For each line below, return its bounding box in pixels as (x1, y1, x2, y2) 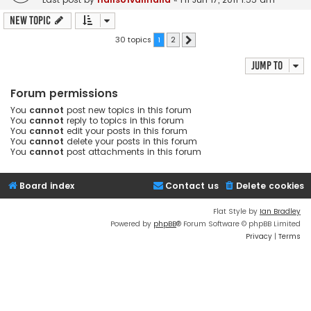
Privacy (246, 231, 272, 242)
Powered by (110, 219, 153, 230)
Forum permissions (10, 86, 118, 101)
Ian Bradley (260, 206, 301, 217)
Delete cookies (236, 180, 304, 192)
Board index (19, 180, 74, 192)
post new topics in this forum (64, 104, 192, 117)
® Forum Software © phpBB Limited (176, 219, 301, 230)
